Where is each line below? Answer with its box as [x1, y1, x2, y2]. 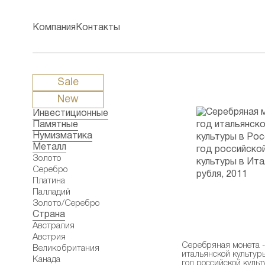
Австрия [33, 233, 66, 241]
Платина [33, 177, 65, 185]
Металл [33, 143, 66, 151]
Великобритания [33, 244, 99, 253]
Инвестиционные [33, 109, 108, 118]
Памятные [33, 121, 78, 129]
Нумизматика [33, 132, 92, 140]
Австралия [33, 222, 75, 230]
